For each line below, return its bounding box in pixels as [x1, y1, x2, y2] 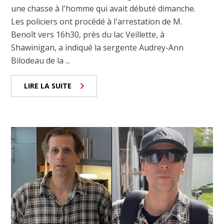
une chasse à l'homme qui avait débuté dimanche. [11, 2, 196, 14]
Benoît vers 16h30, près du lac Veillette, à [11, 28, 165, 40]
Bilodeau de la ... [11, 54, 70, 66]
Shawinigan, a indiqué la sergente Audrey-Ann [11, 41, 184, 53]
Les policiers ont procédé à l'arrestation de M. [11, 15, 182, 27]
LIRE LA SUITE [24, 80, 72, 90]
